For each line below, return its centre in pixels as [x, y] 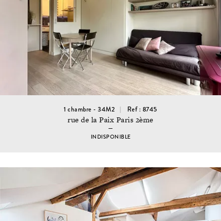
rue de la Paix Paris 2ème [110, 120]
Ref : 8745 [142, 109]
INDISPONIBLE [110, 137]
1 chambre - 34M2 [90, 109]
